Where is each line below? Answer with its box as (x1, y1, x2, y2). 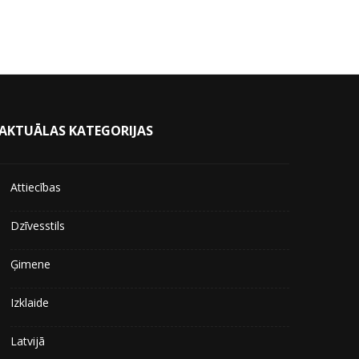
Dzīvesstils (10, 218, 66, 234)
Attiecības (10, 179, 62, 196)
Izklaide (10, 295, 50, 311)
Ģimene (10, 256, 51, 272)
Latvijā (10, 333, 46, 349)
